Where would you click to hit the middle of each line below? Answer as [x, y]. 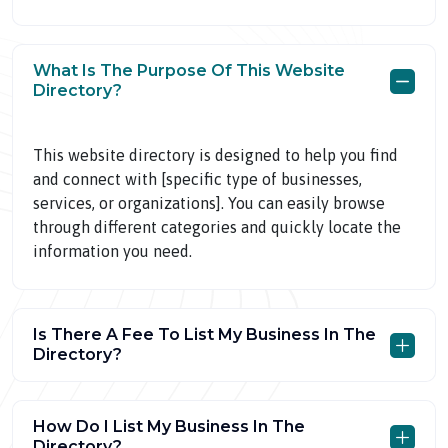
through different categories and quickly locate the [217, 227]
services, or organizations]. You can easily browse [209, 203]
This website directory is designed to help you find [215, 155]
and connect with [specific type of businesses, [197, 179]
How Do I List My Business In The [169, 426]
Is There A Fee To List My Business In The [204, 334]
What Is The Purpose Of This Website [189, 70]
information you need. [202, 251]
